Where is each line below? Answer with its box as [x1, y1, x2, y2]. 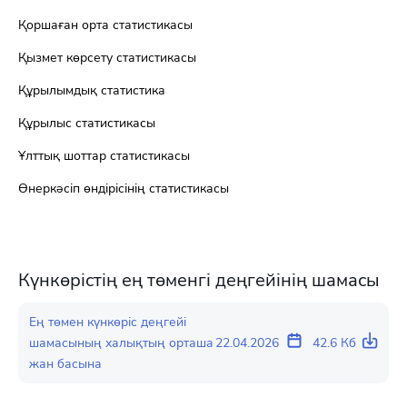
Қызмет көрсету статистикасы [18, 49, 196, 66]
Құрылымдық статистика [18, 82, 165, 99]
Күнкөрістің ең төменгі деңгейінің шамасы [18, 268, 380, 293]
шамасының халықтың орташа [29, 334, 213, 352]
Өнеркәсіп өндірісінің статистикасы [18, 180, 229, 197]
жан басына [29, 355, 102, 372]
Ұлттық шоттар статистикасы [18, 147, 190, 164]
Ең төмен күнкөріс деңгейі [29, 313, 186, 331]
